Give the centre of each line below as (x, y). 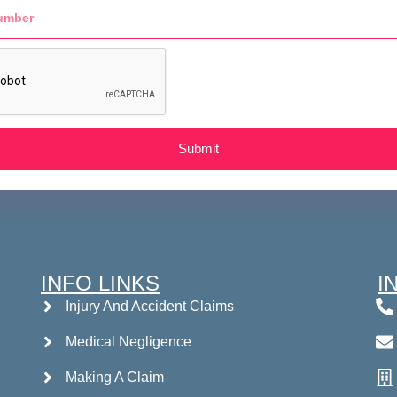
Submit (198, 148)
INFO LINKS (100, 283)
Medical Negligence (128, 342)
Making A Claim (115, 378)
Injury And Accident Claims (150, 307)
